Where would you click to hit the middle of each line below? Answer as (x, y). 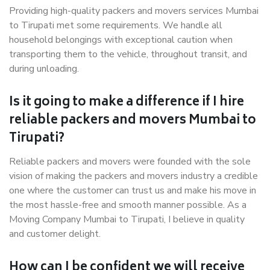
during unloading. (44, 69)
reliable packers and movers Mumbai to (133, 121)
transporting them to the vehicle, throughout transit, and (128, 54)
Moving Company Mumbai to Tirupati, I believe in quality (127, 219)
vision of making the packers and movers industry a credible (133, 176)
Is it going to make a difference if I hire (127, 103)
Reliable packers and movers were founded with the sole (130, 162)
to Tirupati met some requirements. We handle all (116, 25)
